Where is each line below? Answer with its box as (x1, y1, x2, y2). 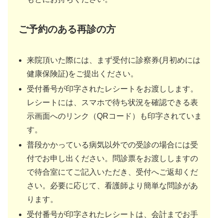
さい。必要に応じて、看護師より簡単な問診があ (27, 182, 199, 190)
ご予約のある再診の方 (18, 23, 116, 35)
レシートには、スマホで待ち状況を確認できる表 (27, 98, 199, 107)
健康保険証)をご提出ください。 (27, 69, 139, 78)
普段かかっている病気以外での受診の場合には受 (27, 141, 199, 149)
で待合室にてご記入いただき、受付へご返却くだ (27, 168, 199, 177)
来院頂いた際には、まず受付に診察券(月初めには (27, 55, 201, 64)
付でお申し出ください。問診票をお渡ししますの (27, 154, 199, 163)
